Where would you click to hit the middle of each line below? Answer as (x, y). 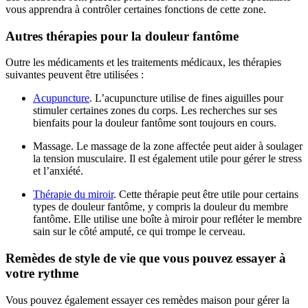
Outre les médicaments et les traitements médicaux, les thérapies (143, 63)
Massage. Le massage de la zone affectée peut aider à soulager (168, 146)
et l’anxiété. (58, 171)
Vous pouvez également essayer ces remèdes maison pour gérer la (147, 300)
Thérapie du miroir (73, 195)
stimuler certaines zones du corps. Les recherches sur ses (155, 111)
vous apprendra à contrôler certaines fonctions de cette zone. (136, 9)
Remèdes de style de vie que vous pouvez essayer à (146, 258)
